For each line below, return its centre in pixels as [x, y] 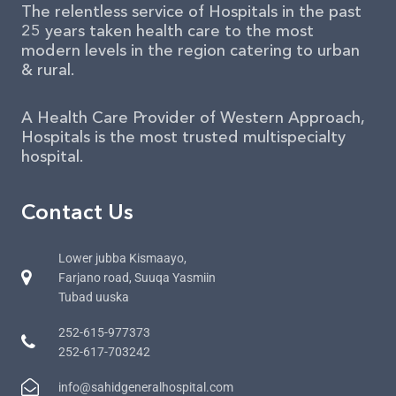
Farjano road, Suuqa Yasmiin [137, 278]
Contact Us [77, 212]
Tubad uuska [94, 297]
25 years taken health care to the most [168, 31]
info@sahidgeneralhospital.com [146, 387]
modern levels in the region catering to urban [190, 50]
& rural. [48, 70]
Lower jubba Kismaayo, [122, 258]
